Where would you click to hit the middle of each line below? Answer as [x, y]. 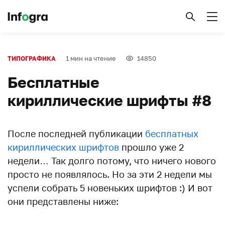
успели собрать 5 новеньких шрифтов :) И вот [110, 188]
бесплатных [172, 134]
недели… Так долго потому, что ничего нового [112, 161]
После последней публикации [76, 134]
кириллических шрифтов [63, 147]
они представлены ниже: [63, 201]
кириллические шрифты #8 [109, 100]
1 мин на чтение [91, 58]
